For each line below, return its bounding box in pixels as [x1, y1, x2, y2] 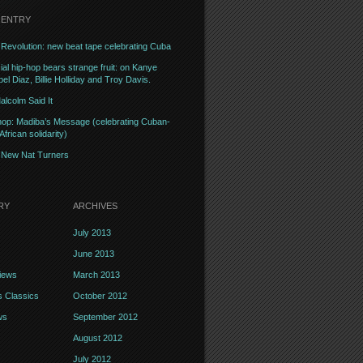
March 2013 [72, 270, 120, 280]
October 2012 [72, 291, 127, 301]
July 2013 [72, 228, 111, 237]
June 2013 [72, 249, 114, 258]
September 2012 [72, 312, 138, 322]
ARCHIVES [72, 201, 117, 211]
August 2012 [72, 333, 122, 343]
